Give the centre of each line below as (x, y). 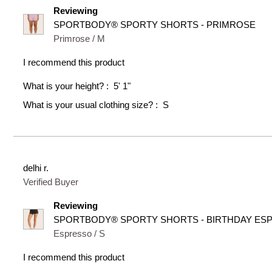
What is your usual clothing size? (90, 104)
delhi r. (36, 168)
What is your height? (65, 86)
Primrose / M (80, 38)
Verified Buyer (51, 182)
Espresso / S (80, 233)
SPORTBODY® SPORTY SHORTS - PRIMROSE (155, 24)
